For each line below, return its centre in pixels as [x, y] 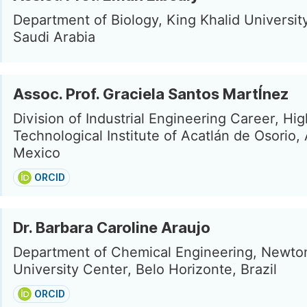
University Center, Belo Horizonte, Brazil [145, 269]
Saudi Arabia [54, 37]
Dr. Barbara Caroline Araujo [112, 228]
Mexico [37, 153]
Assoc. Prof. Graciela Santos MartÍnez [151, 94]
